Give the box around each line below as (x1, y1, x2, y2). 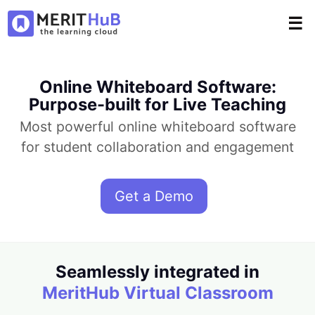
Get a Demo (115, 187, 193, 205)
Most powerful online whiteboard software (19, 117, 296, 135)
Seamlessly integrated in (56, 261, 259, 282)
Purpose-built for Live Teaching (29, 94, 286, 115)
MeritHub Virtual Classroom (41, 282, 274, 303)
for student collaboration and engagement (21, 138, 294, 155)
